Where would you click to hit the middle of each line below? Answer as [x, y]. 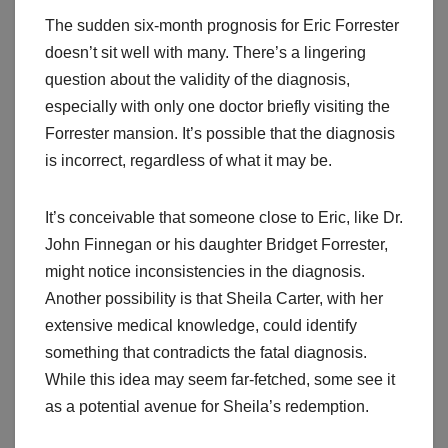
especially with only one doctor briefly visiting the [217, 107]
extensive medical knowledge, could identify [201, 326]
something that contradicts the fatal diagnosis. [206, 353]
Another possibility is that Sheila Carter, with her [214, 299]
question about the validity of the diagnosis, [197, 80]
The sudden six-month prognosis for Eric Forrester [222, 26]
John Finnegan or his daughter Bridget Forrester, [216, 245]
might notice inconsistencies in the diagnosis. [205, 272]
